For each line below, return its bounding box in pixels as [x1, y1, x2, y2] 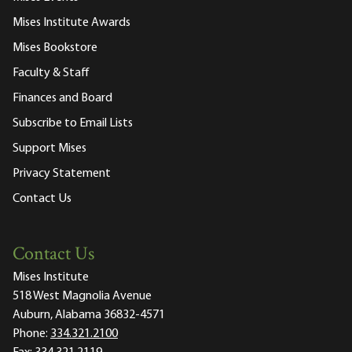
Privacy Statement [13, 167, 111, 181]
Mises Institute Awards [13, 16, 130, 30]
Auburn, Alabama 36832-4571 [13, 309, 165, 322]
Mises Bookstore [13, 42, 97, 55]
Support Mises [13, 142, 86, 156]
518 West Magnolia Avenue [13, 290, 152, 303]
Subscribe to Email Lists [13, 117, 133, 130]
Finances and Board [13, 92, 112, 105]
